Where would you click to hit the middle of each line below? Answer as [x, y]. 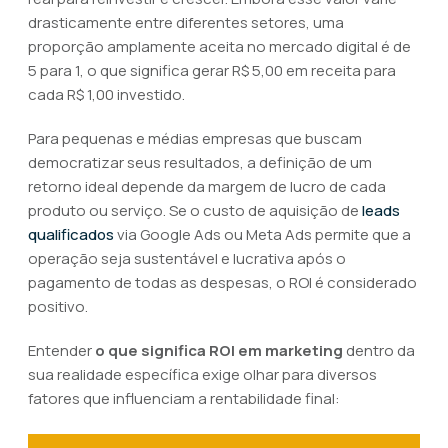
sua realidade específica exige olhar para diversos [202, 374]
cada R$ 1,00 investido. [106, 94]
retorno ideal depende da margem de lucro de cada [207, 186]
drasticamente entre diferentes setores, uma [186, 22]
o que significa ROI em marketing [219, 350]
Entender [61, 350]
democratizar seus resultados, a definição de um [200, 162]
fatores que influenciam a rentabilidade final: [184, 398]
